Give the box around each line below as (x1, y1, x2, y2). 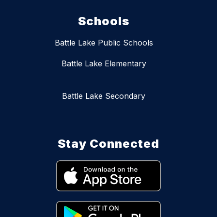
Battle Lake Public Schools (54, 37, 153, 47)
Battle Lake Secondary (62, 91, 145, 101)
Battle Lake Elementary (61, 58, 146, 68)
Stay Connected (58, 136, 159, 151)
